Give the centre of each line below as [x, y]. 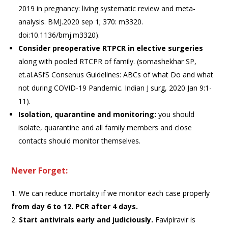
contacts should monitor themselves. [80, 140]
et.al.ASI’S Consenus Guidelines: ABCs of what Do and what [116, 74]
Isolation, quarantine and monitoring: [88, 114]
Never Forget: [40, 170]
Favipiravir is [176, 219]
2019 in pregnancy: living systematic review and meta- [107, 8]
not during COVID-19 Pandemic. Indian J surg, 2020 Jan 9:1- [115, 88]
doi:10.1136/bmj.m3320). [59, 35]
